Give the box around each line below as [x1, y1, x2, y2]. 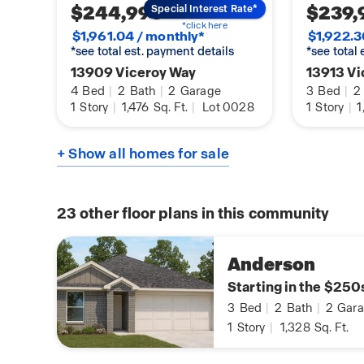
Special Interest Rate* [151, 2, 258, 15]
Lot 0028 [202, 100, 254, 115]
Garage [177, 84, 222, 99]
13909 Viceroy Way [71, 63, 197, 82]
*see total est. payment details [71, 44, 235, 59]
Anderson [227, 253, 316, 277]
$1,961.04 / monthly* [72, 28, 206, 45]
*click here [181, 19, 227, 31]
